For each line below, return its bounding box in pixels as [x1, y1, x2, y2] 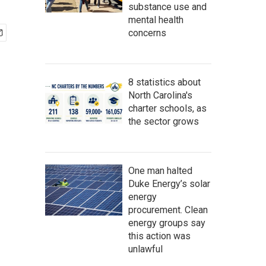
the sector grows [128, 116, 199, 127]
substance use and [128, 1, 207, 12]
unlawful [128, 243, 163, 255]
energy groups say [128, 217, 205, 229]
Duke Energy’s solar [128, 178, 210, 189]
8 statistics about [128, 77, 201, 88]
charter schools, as [128, 103, 207, 114]
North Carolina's [128, 90, 192, 101]
